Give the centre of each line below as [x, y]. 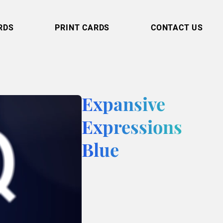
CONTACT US [177, 27]
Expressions [132, 129]
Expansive [124, 106]
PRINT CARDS [82, 27]
